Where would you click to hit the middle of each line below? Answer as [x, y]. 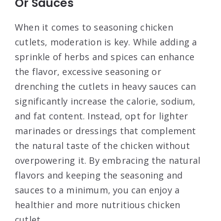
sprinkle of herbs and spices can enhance [105, 57]
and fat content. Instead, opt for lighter [102, 116]
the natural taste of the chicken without [103, 146]
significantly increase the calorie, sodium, [105, 101]
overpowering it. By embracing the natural [108, 161]
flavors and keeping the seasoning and [99, 175]
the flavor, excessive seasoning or [88, 72]
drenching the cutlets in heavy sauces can [106, 87]
